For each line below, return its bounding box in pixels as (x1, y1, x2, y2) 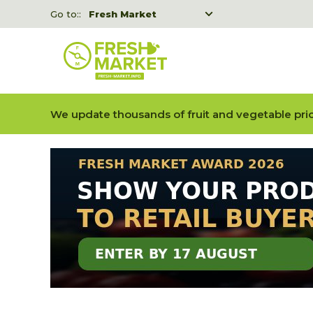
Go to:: (50, 8, 81, 20)
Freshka (89, 28, 130, 39)
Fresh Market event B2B (89, 48, 212, 59)
